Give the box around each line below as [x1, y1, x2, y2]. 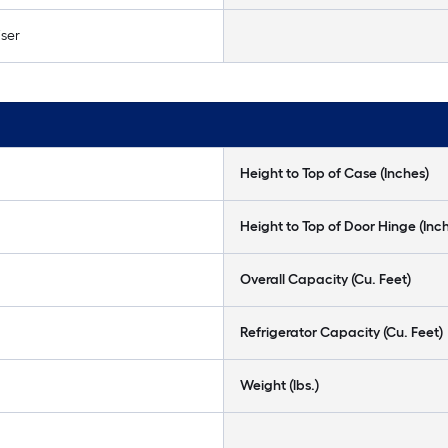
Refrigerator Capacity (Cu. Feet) [240, 324, 443, 341]
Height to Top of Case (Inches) [240, 165, 429, 182]
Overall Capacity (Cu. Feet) [240, 271, 411, 288]
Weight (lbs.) [240, 377, 319, 394]
